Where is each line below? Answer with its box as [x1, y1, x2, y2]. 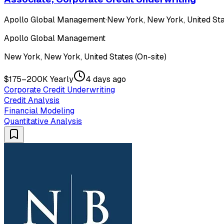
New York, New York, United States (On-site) [4, 51, 166, 62]
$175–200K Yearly [4, 74, 73, 85]
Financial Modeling [4, 105, 74, 116]
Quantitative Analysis [4, 116, 82, 127]
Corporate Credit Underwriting [4, 84, 115, 95]
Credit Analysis [4, 95, 59, 106]
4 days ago [85, 74, 126, 85]
